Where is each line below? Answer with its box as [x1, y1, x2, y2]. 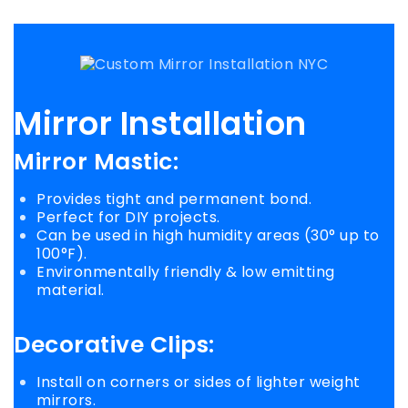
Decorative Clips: [14, 328, 215, 361]
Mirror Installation [14, 101, 307, 147]
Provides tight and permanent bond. [36, 188, 311, 209]
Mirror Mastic [14, 145, 173, 178]
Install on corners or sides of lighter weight [36, 371, 361, 393]
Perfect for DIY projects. [36, 206, 220, 228]
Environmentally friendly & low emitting [36, 260, 335, 282]
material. [36, 279, 105, 301]
